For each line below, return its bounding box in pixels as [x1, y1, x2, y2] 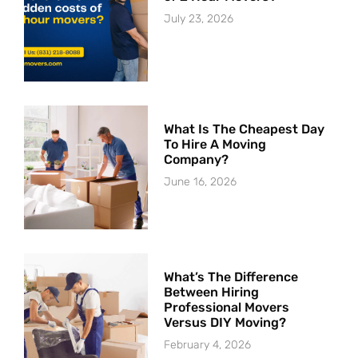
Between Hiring [164, 284, 260, 300]
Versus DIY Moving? [164, 314, 287, 330]
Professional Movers [164, 299, 290, 315]
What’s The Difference [164, 268, 299, 284]
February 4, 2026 [164, 337, 252, 352]
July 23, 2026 [164, 11, 234, 26]
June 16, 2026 [164, 174, 237, 189]
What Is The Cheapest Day [164, 121, 325, 137]
